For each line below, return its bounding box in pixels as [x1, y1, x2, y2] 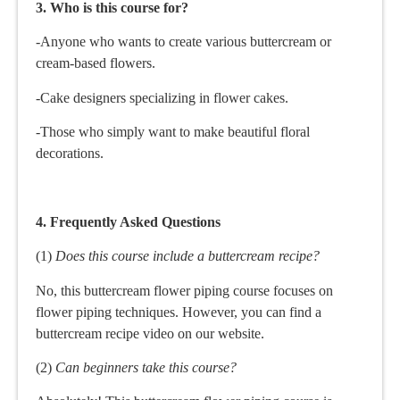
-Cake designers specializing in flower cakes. [36, 89, 288, 105]
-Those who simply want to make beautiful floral [36, 124, 310, 140]
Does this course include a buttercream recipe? [55, 248, 320, 264]
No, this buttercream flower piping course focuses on [36, 282, 333, 298]
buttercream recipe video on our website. [36, 325, 264, 341]
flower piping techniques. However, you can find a [36, 304, 321, 320]
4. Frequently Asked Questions [36, 213, 221, 229]
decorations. [36, 146, 104, 162]
